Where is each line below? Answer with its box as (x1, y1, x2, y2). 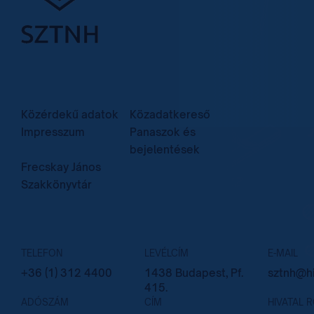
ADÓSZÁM (21, 296, 69, 308)
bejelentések (130, 143, 200, 156)
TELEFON (21, 247, 62, 259)
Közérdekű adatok (21, 108, 118, 121)
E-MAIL (268, 247, 298, 259)
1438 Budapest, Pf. (144, 266, 243, 280)
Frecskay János (21, 161, 101, 174)
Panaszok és (130, 125, 196, 139)
